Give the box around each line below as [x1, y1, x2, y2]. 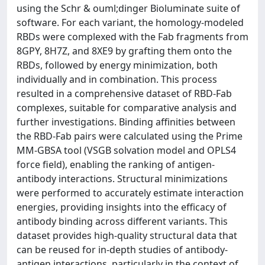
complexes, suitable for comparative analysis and [17, 101, 237, 114]
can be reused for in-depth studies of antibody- [17, 243, 228, 256]
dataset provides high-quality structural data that [17, 229, 237, 242]
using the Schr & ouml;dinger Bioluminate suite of [17, 2, 240, 15]
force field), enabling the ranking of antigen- [17, 158, 215, 171]
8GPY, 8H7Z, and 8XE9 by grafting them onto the [17, 44, 232, 57]
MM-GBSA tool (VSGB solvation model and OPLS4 [17, 144, 236, 157]
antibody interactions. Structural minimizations [17, 172, 228, 185]
